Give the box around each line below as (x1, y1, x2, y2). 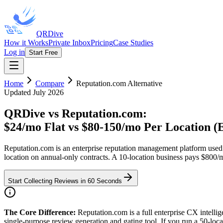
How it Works (4, 38, 48, 47)
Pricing (91, 38, 113, 47)
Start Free (29, 49, 58, 56)
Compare (35, 79, 64, 88)
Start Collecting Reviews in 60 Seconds (8, 177, 122, 185)
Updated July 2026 (4, 88, 64, 97)
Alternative (126, 79, 162, 88)
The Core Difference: (4, 208, 76, 217)
